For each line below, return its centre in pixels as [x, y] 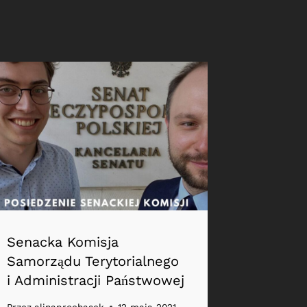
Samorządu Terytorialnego [93, 261]
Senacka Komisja [63, 242]
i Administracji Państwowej [96, 280]
